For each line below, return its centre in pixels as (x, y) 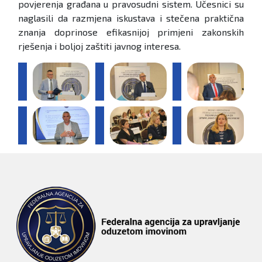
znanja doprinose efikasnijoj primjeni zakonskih (131, 32)
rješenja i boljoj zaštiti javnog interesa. (99, 46)
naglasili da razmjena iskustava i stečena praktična (131, 18)
